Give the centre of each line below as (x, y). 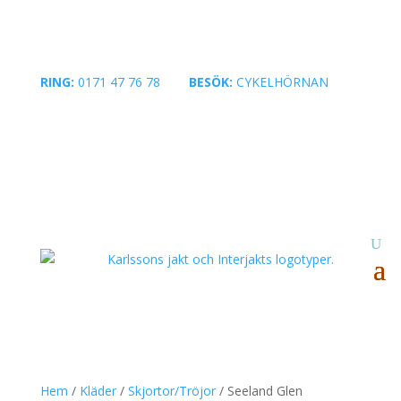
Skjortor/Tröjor (171, 391)
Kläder (98, 391)
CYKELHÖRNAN (280, 82)
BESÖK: (210, 82)
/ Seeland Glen (259, 391)
